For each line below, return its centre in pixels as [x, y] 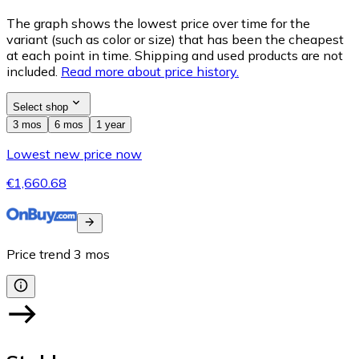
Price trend [38, 254]
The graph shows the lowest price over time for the [158, 24]
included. [32, 72]
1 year [111, 125]
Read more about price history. [150, 72]
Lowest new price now [74, 154]
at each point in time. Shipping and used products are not [175, 56]
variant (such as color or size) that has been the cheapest [175, 40]
